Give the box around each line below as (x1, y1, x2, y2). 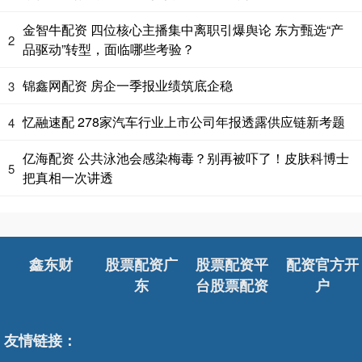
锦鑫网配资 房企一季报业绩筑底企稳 (23, 76, 233, 95)
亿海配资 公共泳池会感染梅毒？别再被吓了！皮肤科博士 (23, 149, 349, 168)
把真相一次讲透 (23, 168, 113, 187)
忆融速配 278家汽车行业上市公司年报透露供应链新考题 (23, 112, 345, 132)
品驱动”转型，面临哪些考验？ (23, 40, 195, 59)
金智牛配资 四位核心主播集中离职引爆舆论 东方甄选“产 (23, 20, 343, 40)
